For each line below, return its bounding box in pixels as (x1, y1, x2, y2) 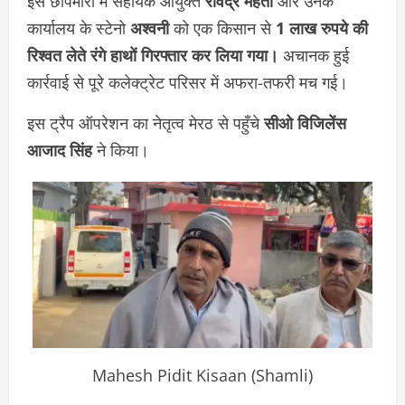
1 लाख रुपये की (276, 17, 368, 40)
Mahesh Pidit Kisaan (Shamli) (92, 363, 313, 386)
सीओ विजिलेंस (264, 112, 346, 135)
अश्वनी (130, 17, 169, 40)
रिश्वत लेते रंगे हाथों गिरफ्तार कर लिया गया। (27, 44, 278, 67)
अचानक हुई (278, 44, 349, 67)
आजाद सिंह (27, 139, 92, 162)
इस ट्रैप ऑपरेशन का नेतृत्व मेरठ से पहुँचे (27, 112, 264, 135)
